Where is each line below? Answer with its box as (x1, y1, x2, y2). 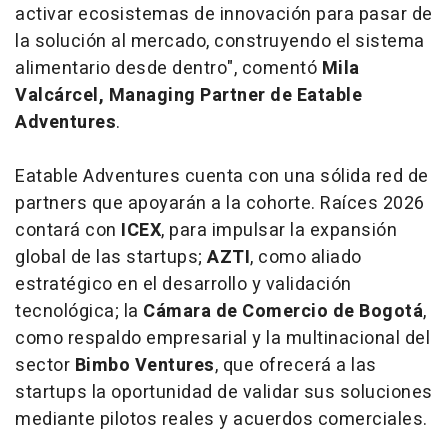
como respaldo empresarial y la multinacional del (15, 325, 430, 353)
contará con (15, 217, 121, 245)
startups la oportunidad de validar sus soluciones (15, 379, 433, 407)
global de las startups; (15, 244, 207, 272)
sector (15, 352, 75, 380)
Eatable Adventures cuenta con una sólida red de (15, 163, 429, 191)
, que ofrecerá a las (214, 352, 377, 380)
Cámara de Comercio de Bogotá (143, 298, 423, 326)
